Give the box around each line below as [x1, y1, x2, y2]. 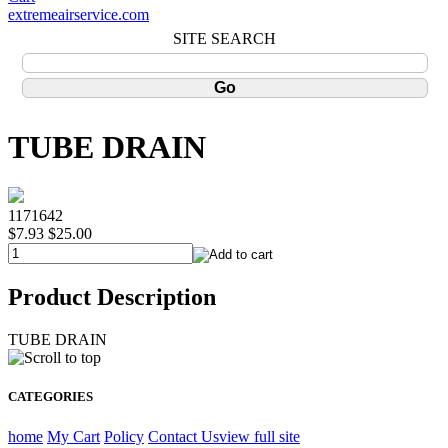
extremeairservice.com [8, 6, 149, 23]
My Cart [47, 427, 100, 445]
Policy [104, 427, 144, 445]
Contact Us [148, 427, 219, 445]
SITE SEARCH [172, 29, 276, 47]
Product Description [8, 284, 216, 311]
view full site [219, 427, 300, 445]
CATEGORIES [8, 389, 93, 405]
